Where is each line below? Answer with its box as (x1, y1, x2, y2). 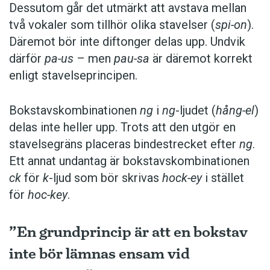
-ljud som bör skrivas (49, 171, 162, 186)
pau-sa (114, 51, 149, 66)
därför (9, 51, 45, 66)
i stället (202, 171, 244, 186)
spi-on (215, 17, 247, 33)
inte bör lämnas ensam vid (9, 244, 190, 263)
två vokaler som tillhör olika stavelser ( (9, 17, 215, 33)
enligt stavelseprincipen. (9, 68, 137, 83)
